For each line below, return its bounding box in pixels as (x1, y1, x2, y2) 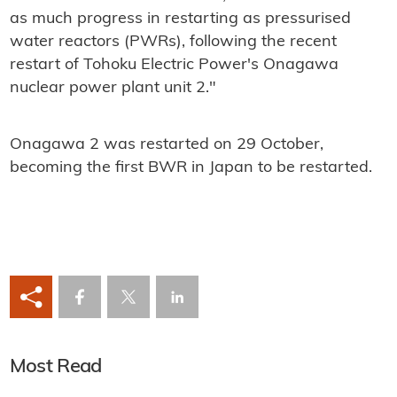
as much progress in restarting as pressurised (9, 11, 351, 28)
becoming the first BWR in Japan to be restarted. (9, 160, 372, 177)
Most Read (9, 357, 102, 378)
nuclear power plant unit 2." (9, 80, 216, 97)
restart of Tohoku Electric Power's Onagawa (9, 57, 339, 74)
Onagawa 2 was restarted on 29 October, (9, 136, 323, 154)
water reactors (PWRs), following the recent (9, 34, 337, 51)
